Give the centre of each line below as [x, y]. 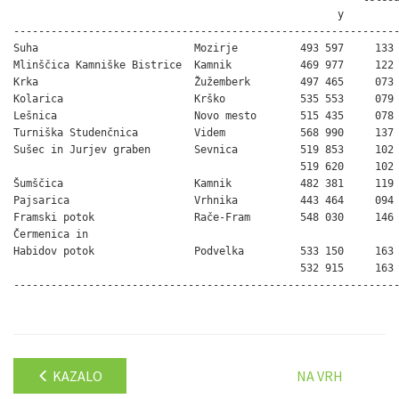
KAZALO [76, 375]
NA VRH [320, 375]
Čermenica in [51, 234]
